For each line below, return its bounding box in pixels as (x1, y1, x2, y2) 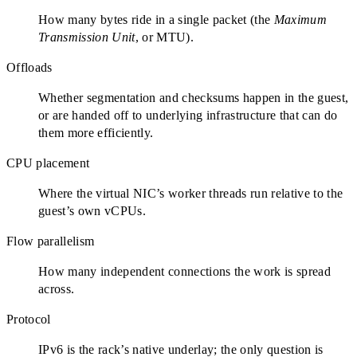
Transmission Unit (38, 29, 135, 44)
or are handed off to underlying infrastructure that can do (38, 108, 338, 122)
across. (38, 281, 75, 296)
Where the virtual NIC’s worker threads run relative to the (38, 186, 343, 200)
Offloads (6, 60, 53, 74)
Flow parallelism (6, 233, 95, 248)
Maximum (273, 12, 328, 26)
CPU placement (6, 155, 90, 170)
